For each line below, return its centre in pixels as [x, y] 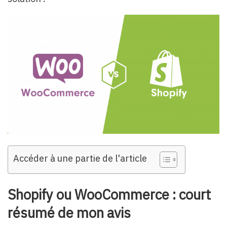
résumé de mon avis [69, 212]
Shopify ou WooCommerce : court [109, 194]
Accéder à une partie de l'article [80, 158]
